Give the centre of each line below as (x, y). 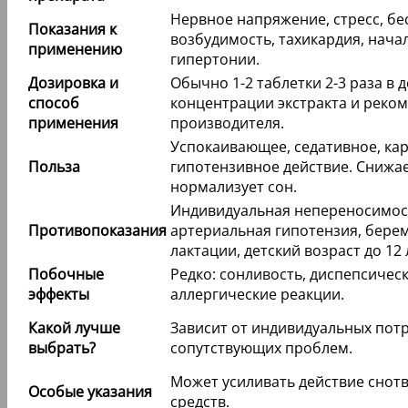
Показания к (72, 30)
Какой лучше (74, 328)
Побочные (66, 275)
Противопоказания (97, 231)
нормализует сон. (234, 187)
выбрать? (62, 348)
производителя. (227, 123)
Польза (54, 167)
